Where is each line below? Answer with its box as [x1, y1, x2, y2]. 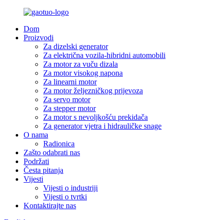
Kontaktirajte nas [24, 201, 76, 210]
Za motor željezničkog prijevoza [43, 86, 143, 95]
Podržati [24, 157, 49, 165]
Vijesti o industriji [43, 184, 98, 192]
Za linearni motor [43, 78, 97, 86]
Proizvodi [24, 33, 54, 42]
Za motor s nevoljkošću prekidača [43, 113, 148, 121]
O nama [24, 131, 48, 139]
